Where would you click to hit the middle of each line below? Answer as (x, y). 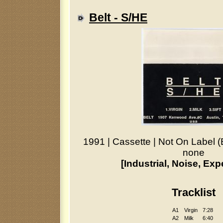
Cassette (133, 141)
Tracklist (194, 193)
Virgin (191, 210)
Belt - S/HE (118, 17)
